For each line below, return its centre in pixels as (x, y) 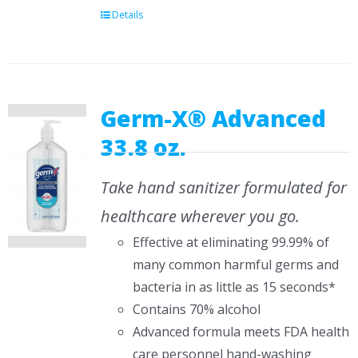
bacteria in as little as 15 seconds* (234, 287)
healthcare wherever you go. (200, 216)
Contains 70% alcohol (196, 309)
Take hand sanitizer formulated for (223, 187)
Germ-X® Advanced (213, 118)
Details (127, 15)
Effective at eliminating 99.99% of (231, 242)
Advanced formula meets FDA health (241, 332)
